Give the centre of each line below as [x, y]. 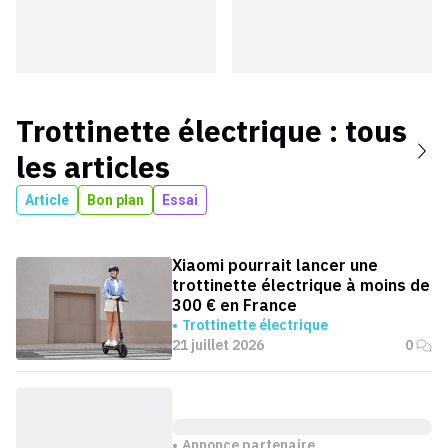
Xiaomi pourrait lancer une [275, 265]
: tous [364, 131]
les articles [93, 167]
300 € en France [234, 305]
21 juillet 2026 [218, 345]
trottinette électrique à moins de [301, 285]
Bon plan [115, 200]
